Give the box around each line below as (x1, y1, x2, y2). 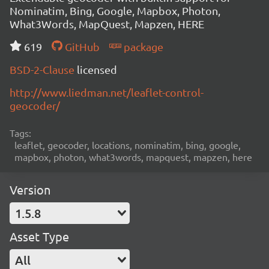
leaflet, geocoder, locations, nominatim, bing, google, (14, 139, 241, 151)
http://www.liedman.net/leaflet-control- (10, 86, 204, 98)
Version (10, 182, 50, 197)
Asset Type (10, 229, 69, 244)
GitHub (62, 40, 100, 53)
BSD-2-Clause (10, 63, 77, 76)
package (121, 40, 163, 53)
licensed (77, 63, 117, 76)
